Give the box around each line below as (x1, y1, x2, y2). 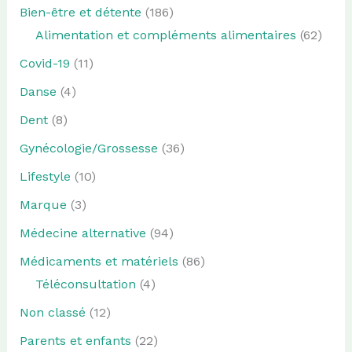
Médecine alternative (19, 225, 146, 240)
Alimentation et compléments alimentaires (35, 27, 296, 42)
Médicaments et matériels (19, 253, 178, 269)
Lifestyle (19, 168, 71, 184)
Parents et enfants (19, 332, 131, 348)
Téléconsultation (35, 276, 136, 291)
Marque (19, 196, 67, 212)
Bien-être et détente (19, 4, 141, 20)
